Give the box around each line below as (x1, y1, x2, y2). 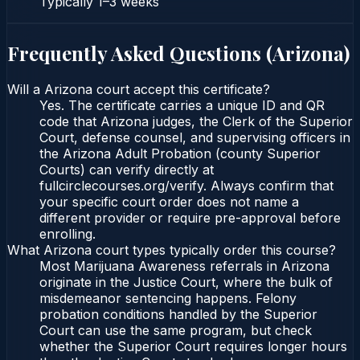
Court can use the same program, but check (39, 322, 312, 339)
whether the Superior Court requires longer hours (39, 338, 347, 355)
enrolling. (39, 226, 96, 243)
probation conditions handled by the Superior (39, 306, 317, 323)
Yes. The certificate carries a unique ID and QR (39, 97, 325, 114)
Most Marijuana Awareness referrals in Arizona (39, 258, 329, 275)
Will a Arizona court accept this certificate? (7, 81, 270, 98)
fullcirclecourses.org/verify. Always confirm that (39, 178, 333, 194)
